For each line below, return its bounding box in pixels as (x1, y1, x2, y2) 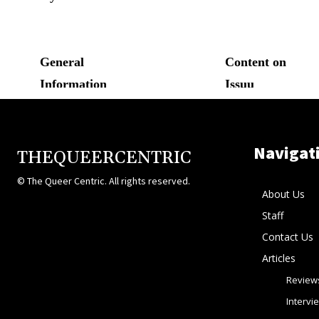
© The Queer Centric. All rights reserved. (17, 174, 190, 187)
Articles (261, 251, 296, 265)
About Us (261, 187, 305, 201)
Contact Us (261, 229, 313, 244)
